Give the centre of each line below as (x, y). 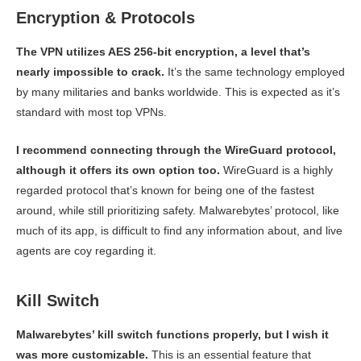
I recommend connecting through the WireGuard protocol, (176, 149)
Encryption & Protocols (106, 17)
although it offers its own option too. (118, 170)
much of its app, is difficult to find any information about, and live (179, 230)
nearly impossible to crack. (90, 71)
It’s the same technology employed (255, 71)
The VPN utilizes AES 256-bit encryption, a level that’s (163, 51)
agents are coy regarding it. (86, 250)
